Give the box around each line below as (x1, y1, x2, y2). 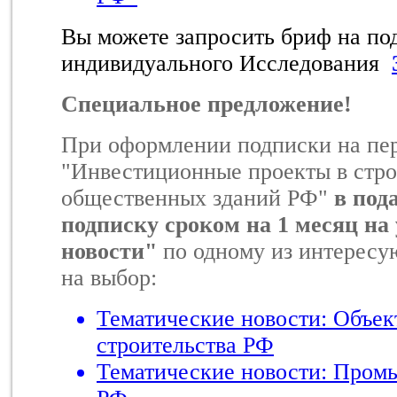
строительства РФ (97, 331, 274, 358)
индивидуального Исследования (61, 50, 392, 76)
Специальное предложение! (61, 90, 352, 117)
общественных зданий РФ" (61, 184, 334, 211)
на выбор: (61, 264, 157, 291)
